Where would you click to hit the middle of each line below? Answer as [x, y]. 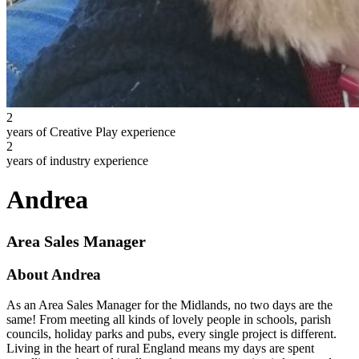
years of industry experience [77, 161]
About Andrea [54, 274]
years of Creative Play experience [91, 132]
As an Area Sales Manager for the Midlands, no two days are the [169, 305]
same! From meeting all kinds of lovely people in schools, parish [169, 320]
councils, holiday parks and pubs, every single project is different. [171, 334]
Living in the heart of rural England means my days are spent [160, 349]
